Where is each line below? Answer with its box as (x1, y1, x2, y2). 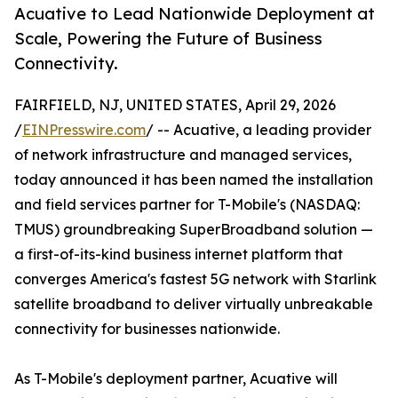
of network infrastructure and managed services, (14, 146, 352, 164)
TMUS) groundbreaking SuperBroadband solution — (14, 220, 373, 239)
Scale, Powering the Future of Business (14, 28, 322, 49)
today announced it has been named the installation (14, 171, 373, 189)
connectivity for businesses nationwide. (14, 320, 280, 338)
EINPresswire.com (22, 121, 146, 139)
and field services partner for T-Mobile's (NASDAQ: (14, 195, 360, 214)
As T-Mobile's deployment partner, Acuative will (14, 370, 338, 388)
